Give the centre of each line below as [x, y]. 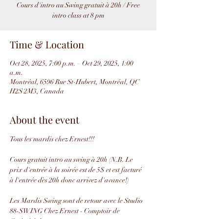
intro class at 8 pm [78, 15]
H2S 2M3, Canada [37, 91]
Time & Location [47, 44]
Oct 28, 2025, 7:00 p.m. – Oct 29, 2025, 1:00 [72, 63]
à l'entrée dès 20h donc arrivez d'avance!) [69, 180]
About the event [44, 120]
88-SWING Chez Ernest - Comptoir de [66, 211]
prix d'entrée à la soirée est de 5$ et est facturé [77, 170]
